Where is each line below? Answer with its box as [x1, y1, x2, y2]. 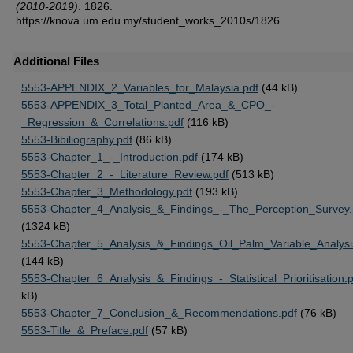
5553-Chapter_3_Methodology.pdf [21, 185, 192, 198]
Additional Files [13, 54, 99, 68]
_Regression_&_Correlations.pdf [21, 116, 184, 128]
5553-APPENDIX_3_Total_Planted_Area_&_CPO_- [21, 98, 275, 111]
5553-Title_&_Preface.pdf [21, 324, 148, 336]
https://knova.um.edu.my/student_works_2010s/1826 [16, 14, 280, 27]
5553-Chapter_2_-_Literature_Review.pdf [21, 168, 229, 180]
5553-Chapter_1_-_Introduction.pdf [21, 150, 198, 163]
